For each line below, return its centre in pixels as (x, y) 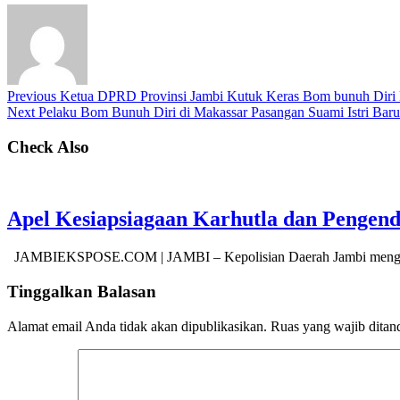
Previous (32, 96)
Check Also (48, 146)
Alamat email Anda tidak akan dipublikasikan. (137, 326)
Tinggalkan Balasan (82, 292)
